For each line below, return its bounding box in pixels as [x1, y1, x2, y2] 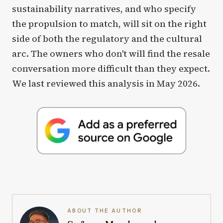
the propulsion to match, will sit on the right [12, 17, 207, 30]
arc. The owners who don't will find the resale [12, 47, 210, 60]
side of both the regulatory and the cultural [12, 32, 202, 45]
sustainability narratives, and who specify [12, 2, 196, 15]
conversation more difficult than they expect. [12, 62, 210, 75]
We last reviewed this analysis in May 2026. [12, 77, 200, 90]
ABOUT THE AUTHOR [67, 207, 142, 214]
